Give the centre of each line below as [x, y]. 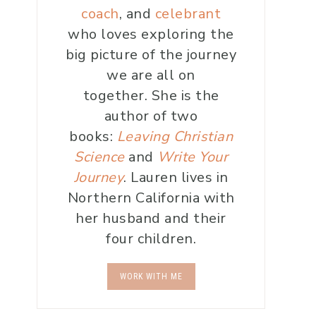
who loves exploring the [151, 34]
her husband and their [151, 218]
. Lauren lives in [176, 177]
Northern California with [151, 198]
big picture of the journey [151, 55]
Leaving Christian [175, 136]
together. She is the [151, 96]
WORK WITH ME [151, 276]
